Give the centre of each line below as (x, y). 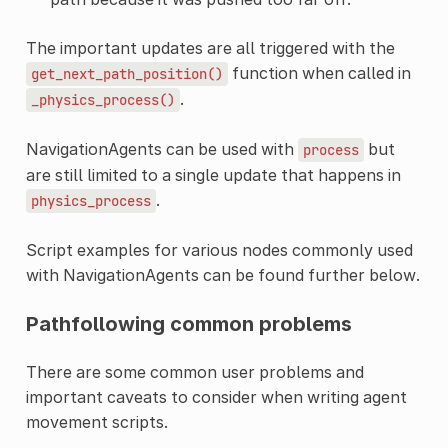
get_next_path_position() (126, 73)
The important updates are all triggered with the (210, 47)
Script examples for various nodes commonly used (219, 249)
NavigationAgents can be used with (161, 148)
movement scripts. (96, 421)
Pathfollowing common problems (188, 323)
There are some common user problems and (194, 371)
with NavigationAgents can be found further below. (222, 274)
